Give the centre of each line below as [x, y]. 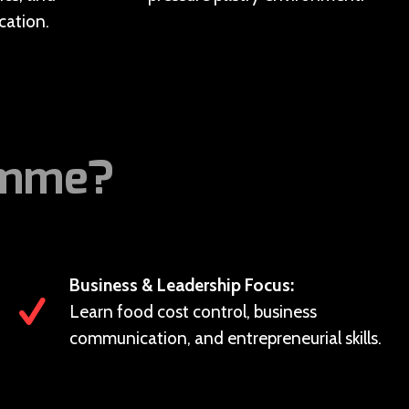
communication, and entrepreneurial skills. [225, 338]
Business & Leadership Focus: [181, 285]
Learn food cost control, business [193, 312]
